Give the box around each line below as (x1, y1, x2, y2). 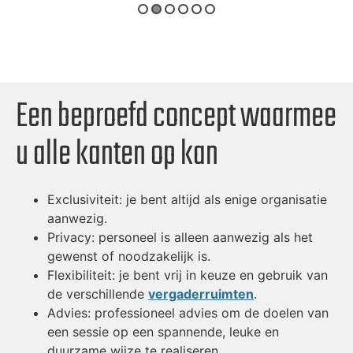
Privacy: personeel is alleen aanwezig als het (47, 229, 313, 246)
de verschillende (47, 286, 148, 303)
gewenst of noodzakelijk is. (47, 248, 210, 265)
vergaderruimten (148, 286, 254, 303)
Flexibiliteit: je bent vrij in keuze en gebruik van (47, 267, 328, 284)
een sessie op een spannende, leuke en (47, 324, 279, 340)
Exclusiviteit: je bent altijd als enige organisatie (47, 191, 327, 208)
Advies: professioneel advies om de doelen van (47, 305, 329, 321)
